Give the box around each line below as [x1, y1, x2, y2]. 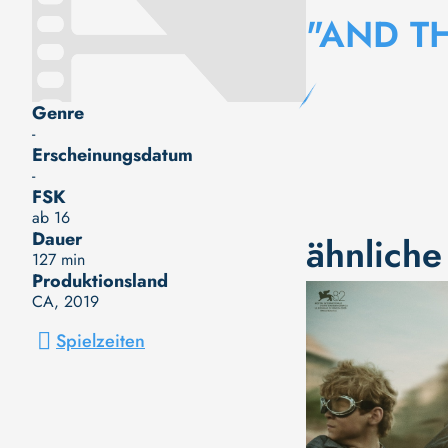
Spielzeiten [56, 327, 145, 354]
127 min [32, 247, 85, 271]
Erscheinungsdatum [32, 141, 193, 168]
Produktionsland [32, 267, 168, 294]
